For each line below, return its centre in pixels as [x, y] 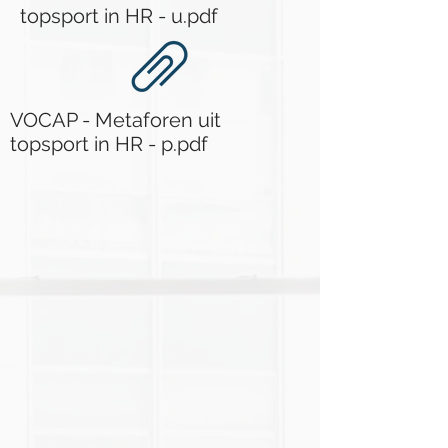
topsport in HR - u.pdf [119, 16]
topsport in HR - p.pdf [109, 144]
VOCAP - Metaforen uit [115, 120]
